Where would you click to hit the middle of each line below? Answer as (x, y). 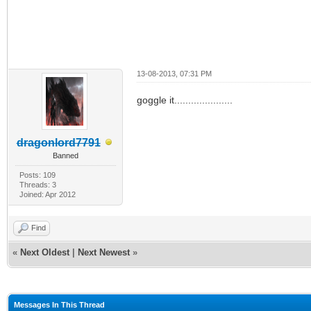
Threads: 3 (37, 184)
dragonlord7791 (58, 142)
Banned (65, 155)
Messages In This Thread (59, 304)
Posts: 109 (37, 175)
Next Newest (104, 252)
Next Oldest (45, 252)
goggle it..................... (184, 100)
